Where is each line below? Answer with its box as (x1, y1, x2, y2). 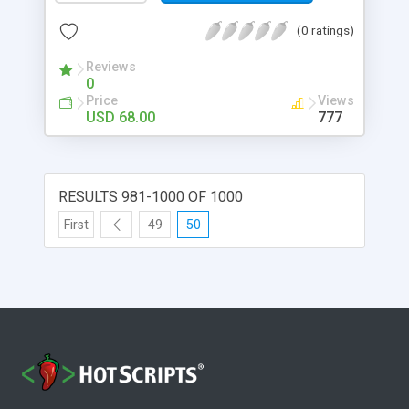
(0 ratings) (297, 22, 354, 37)
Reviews (86, 58, 136, 75)
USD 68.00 (86, 108, 155, 126)
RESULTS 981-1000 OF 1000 (58, 187, 243, 205)
